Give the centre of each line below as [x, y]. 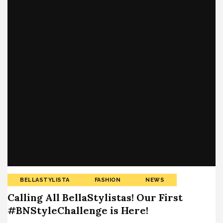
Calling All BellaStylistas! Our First [95, 197]
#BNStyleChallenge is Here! [78, 210]
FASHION [107, 180]
